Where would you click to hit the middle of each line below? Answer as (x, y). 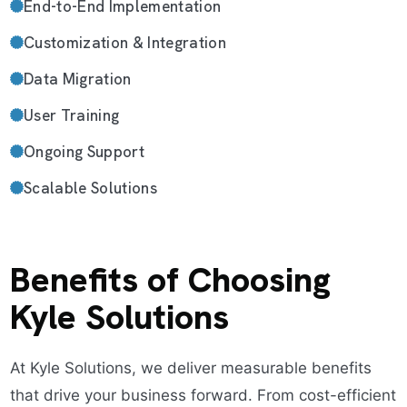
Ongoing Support (84, 151)
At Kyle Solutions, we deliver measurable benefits (190, 367)
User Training (71, 115)
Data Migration (77, 79)
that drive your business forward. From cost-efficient (203, 395)
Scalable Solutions (90, 188)
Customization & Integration (125, 42)
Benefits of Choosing (170, 279)
